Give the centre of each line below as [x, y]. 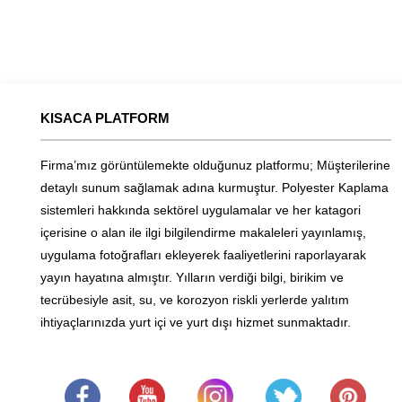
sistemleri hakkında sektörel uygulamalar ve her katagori [200, 210]
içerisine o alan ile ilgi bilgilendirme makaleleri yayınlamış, [203, 233]
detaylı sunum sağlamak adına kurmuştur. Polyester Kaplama [214, 188]
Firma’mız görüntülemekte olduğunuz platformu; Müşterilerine [215, 166]
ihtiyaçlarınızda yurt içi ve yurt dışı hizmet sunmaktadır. [202, 323]
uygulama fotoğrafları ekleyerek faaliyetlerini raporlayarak [203, 255]
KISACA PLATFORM [105, 118]
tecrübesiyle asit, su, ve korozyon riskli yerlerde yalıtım [194, 300]
